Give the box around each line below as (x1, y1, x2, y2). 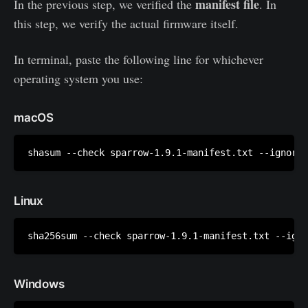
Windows (14, 277, 65, 291)
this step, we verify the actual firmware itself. (14, 15, 239, 32)
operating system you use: (14, 70, 143, 87)
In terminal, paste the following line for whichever (14, 51, 263, 68)
